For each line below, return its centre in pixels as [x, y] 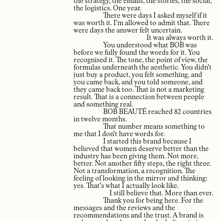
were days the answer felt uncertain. [128, 31]
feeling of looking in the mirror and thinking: [140, 179]
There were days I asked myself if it [155, 16]
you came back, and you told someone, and [138, 82]
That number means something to [154, 127]
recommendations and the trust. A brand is [139, 216]
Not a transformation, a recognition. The [134, 171]
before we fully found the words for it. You [137, 53]
